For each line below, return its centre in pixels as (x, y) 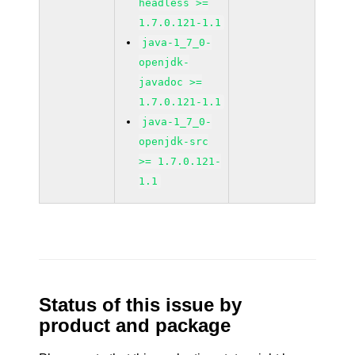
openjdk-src (174, 141)
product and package (135, 325)
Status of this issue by (141, 305)
